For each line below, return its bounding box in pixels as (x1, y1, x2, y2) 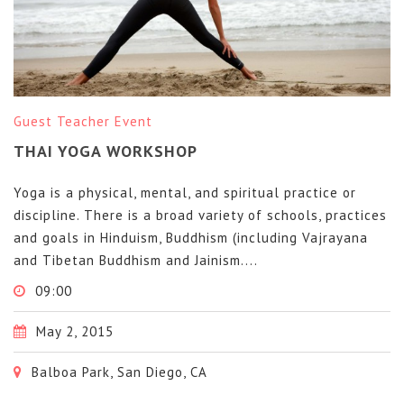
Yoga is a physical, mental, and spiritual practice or (14, 183, 356, 201)
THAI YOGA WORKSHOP (14, 141, 197, 161)
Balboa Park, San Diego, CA (27, 363, 207, 381)
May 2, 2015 (32, 322, 114, 340)
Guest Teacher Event (14, 113, 152, 130)
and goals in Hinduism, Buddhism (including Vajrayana (14, 228, 368, 246)
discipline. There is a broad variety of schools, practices (14, 206, 387, 224)
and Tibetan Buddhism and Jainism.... (14, 251, 258, 269)
